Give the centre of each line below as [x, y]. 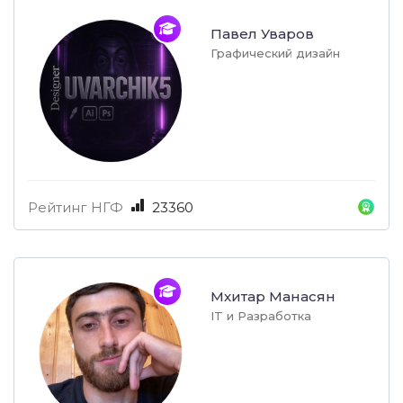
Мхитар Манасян [273, 297]
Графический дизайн [275, 54]
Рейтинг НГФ [76, 208]
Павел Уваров [262, 34]
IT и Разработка [261, 316]
